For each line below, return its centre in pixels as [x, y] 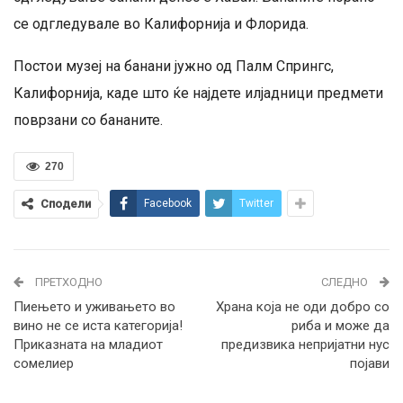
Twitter [256, 204]
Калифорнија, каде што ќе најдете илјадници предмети [198, 94]
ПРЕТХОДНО [67, 282]
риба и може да [340, 326]
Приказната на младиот [88, 345]
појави [370, 364]
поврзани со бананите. [88, 121]
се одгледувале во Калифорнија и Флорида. [161, 24]
